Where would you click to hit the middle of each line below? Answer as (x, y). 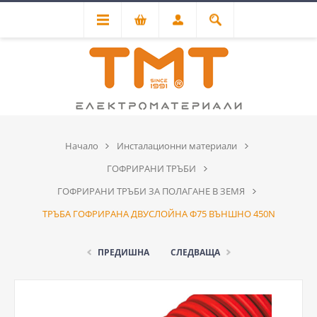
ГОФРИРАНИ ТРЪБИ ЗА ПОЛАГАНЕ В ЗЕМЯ (151, 191)
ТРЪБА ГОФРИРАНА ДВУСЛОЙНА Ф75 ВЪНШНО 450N (158, 214)
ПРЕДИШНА (123, 252)
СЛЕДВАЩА (195, 252)
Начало (81, 146)
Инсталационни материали (177, 146)
